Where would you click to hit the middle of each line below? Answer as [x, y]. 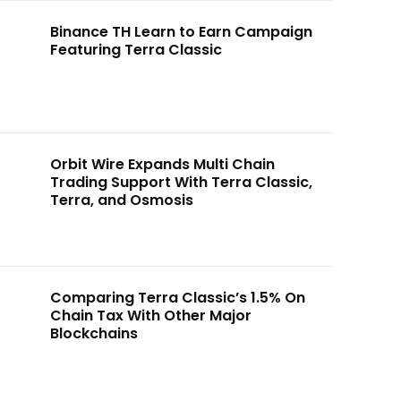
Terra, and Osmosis [121, 200]
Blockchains [94, 333]
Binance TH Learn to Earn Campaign [181, 31]
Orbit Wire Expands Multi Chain [162, 165]
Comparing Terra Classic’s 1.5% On [177, 297]
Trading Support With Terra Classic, [181, 183]
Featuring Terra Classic [136, 49]
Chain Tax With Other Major [150, 315]
